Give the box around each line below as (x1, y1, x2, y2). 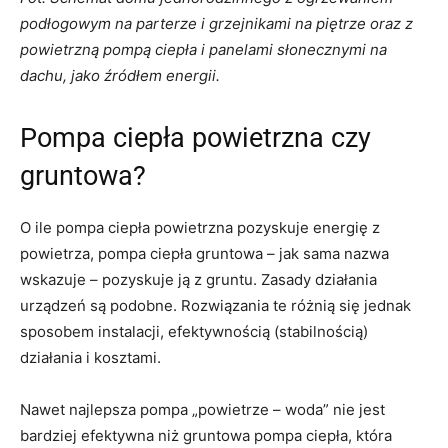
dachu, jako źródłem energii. (20, 65, 220, 85)
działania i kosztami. (20, 347, 161, 367)
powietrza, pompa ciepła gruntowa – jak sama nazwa (20, 243, 389, 263)
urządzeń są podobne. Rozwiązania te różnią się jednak (20, 295, 411, 315)
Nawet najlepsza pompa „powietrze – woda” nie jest (20, 399, 385, 419)
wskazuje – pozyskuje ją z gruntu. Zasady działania (20, 269, 377, 289)
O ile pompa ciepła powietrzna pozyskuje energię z (20, 217, 380, 237)
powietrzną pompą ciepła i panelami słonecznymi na (20, 39, 387, 59)
